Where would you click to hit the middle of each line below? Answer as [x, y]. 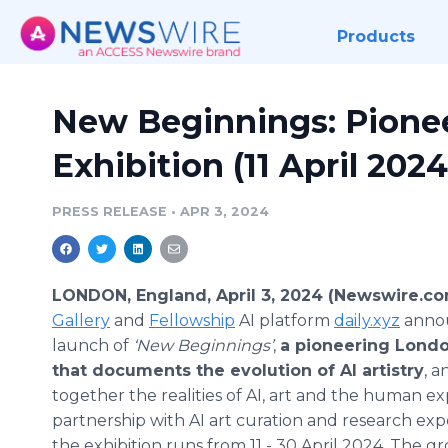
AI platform [284, 320]
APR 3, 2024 [224, 211]
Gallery [81, 320]
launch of [92, 345]
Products [375, 36]
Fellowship [192, 320]
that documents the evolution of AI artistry [238, 370]
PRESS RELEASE [109, 211]
